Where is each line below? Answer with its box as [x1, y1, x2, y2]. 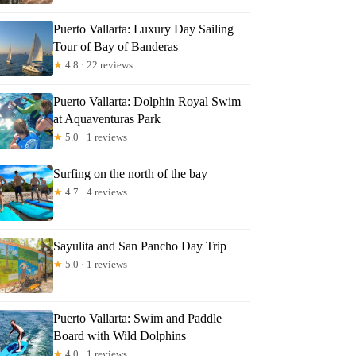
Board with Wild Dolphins [53, 328, 187, 342]
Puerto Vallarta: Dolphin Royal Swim [53, 94, 242, 108]
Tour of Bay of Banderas [53, 39, 179, 53]
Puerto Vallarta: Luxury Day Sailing [53, 21, 234, 36]
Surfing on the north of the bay [53, 166, 208, 180]
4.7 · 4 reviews [63, 185, 128, 198]
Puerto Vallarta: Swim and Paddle [53, 311, 222, 325]
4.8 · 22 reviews [63, 58, 133, 71]
